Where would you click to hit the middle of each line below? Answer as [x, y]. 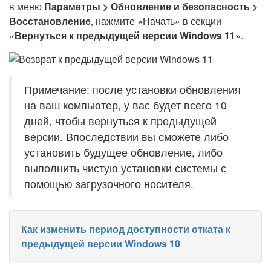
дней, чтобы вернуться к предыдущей [120, 121]
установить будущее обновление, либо [123, 152]
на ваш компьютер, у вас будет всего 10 [126, 105]
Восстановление [50, 21]
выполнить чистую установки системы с [125, 168]
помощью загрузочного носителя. [109, 184]
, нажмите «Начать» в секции [156, 21]
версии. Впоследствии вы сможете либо [126, 136]
